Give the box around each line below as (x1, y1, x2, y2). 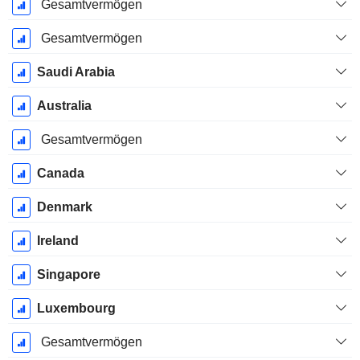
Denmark (36, 200, 92, 215)
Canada (36, 166, 84, 181)
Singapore (36, 268, 100, 282)
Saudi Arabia (36, 65, 115, 80)
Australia (36, 99, 92, 113)
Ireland (36, 234, 79, 248)
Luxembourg (36, 301, 116, 316)
